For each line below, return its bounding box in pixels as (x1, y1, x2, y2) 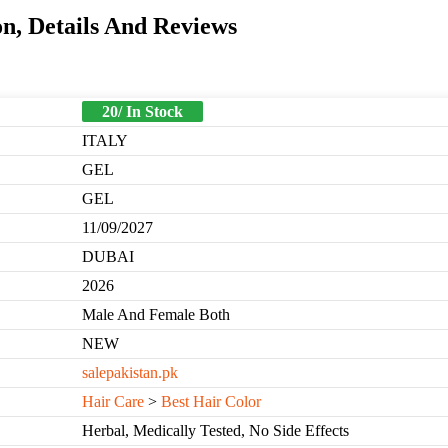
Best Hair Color (161, 393, 261, 411)
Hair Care (82, 393, 144, 411)
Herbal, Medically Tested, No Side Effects (82, 422, 349, 440)
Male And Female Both (82, 306, 230, 324)
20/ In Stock (102, 103, 183, 121)
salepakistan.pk (82, 364, 178, 382)
